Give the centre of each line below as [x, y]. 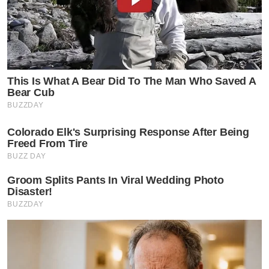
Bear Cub [31, 92]
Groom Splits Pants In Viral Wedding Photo [116, 180]
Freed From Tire [48, 143]
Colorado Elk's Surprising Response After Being [128, 132]
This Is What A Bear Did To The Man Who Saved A [131, 81]
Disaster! [30, 191]
